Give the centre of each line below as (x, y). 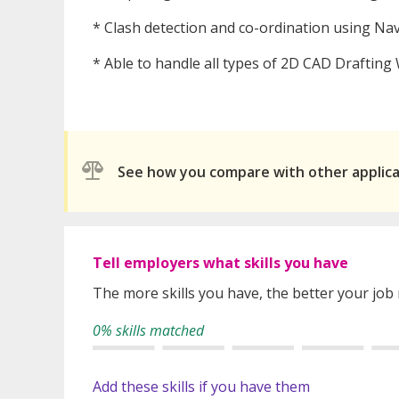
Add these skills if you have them (201, 387)
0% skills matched (148, 331)
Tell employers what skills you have (220, 263)
